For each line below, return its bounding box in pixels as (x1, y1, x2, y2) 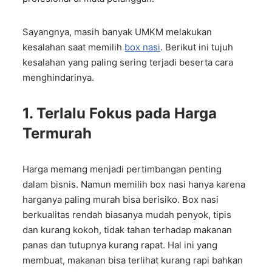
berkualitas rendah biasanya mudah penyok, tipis (22, 209, 232, 220)
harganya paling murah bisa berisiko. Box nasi (22, 194, 219, 205)
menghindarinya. (22, 72, 95, 83)
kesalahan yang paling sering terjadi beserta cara (22, 56, 234, 68)
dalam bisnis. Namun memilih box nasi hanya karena (22, 178, 246, 190)
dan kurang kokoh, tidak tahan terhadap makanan (22, 224, 233, 236)
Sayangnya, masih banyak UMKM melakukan (22, 26, 212, 38)
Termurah (22, 124, 92, 142)
